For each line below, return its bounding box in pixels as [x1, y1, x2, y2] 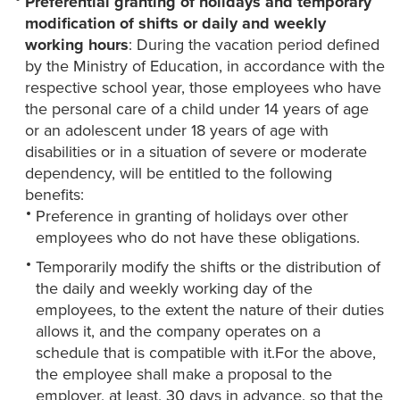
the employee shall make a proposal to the [36, 364, 332, 385]
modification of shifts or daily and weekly [25, 13, 326, 34]
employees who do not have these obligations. [36, 228, 360, 248]
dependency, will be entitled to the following [25, 163, 332, 184]
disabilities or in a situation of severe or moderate [25, 142, 367, 162]
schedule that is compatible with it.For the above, [36, 343, 376, 363]
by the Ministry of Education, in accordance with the [25, 56, 385, 77]
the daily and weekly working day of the [36, 279, 312, 299]
